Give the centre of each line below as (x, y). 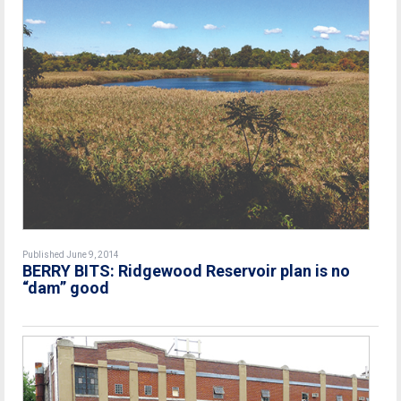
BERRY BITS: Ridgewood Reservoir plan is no (186, 270)
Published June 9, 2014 (71, 254)
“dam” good (66, 287)
